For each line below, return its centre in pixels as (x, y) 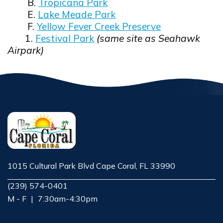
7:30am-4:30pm (68, 198)
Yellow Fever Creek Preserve (99, 26)
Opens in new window (49, 177)
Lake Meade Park (77, 14)
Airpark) (27, 50)
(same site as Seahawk (148, 38)
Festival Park (65, 38)
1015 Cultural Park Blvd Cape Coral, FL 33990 (91, 166)
